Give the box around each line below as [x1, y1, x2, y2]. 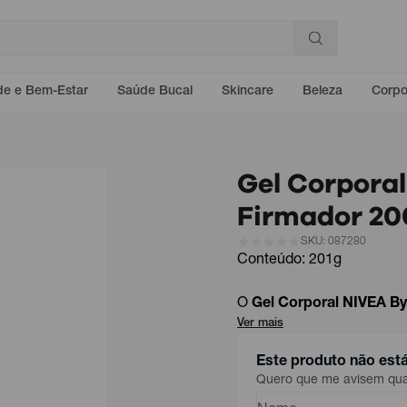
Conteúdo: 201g [237, 253, 342, 268]
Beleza [303, 85, 342, 98]
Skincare [222, 85, 273, 98]
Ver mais [237, 318, 283, 330]
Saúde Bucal [117, 85, 193, 98]
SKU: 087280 [301, 236, 366, 247]
